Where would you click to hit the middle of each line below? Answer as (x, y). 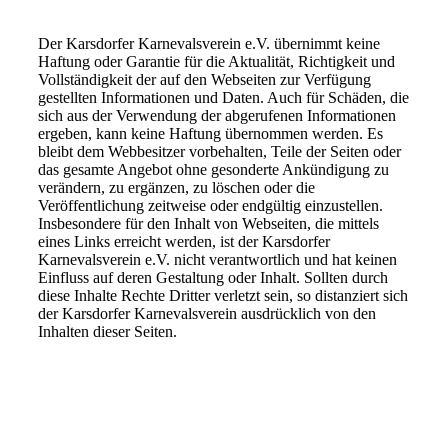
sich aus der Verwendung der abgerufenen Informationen (216, 115)
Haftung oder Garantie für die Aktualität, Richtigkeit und (216, 61)
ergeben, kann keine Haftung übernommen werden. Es (210, 133)
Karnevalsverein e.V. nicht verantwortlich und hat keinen (217, 259)
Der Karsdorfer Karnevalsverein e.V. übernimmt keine (208, 43)
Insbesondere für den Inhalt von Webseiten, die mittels (208, 223)
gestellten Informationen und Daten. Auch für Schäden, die (223, 97)
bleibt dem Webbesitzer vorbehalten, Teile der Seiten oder (219, 151)
